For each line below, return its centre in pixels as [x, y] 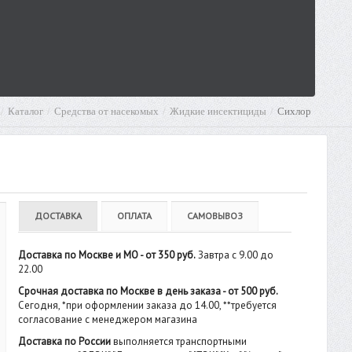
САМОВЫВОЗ [214, 216]
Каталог [26, 111]
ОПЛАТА [134, 216]
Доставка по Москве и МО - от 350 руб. [106, 255]
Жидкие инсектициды [218, 111]
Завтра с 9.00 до [234, 255]
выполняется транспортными [178, 341]
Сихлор [294, 111]
